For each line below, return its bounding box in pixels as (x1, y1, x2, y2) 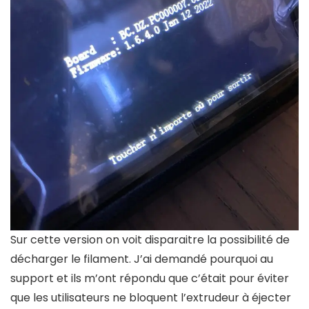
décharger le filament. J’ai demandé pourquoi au (10, 250, 273, 267)
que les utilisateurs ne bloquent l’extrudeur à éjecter (10, 289, 291, 306)
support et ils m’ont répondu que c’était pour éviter (10, 270, 289, 286)
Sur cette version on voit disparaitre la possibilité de (10, 231, 290, 248)
